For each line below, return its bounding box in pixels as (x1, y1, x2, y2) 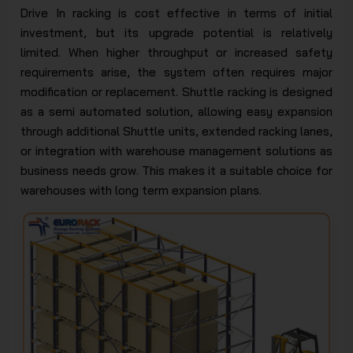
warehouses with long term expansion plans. (20, 182, 262, 198)
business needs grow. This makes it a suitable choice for (20, 162, 333, 178)
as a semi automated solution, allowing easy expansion (20, 103, 333, 119)
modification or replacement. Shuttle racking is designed (20, 84, 333, 99)
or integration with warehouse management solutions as (20, 143, 333, 158)
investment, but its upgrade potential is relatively (20, 24, 333, 40)
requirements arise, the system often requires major (20, 64, 333, 80)
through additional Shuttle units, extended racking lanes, (20, 123, 333, 139)
